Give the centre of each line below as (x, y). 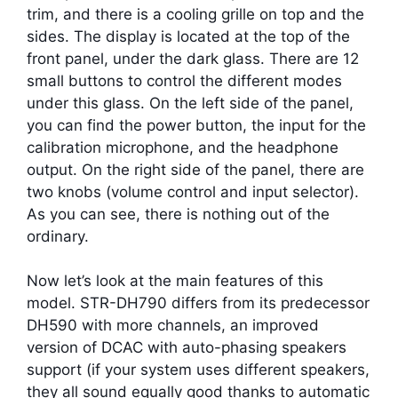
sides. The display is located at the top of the (188, 36)
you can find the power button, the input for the (196, 125)
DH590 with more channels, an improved (173, 326)
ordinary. (58, 236)
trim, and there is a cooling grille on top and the (195, 14)
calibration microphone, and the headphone (183, 147)
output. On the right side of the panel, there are (195, 169)
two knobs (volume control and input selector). (193, 191)
